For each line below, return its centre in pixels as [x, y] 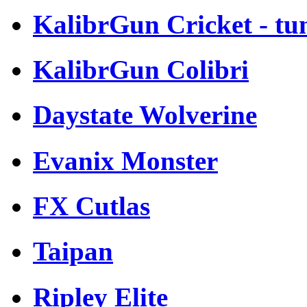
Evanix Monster [125, 160]
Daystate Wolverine [145, 115]
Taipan [73, 251]
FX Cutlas [91, 206]
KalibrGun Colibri [141, 70]
